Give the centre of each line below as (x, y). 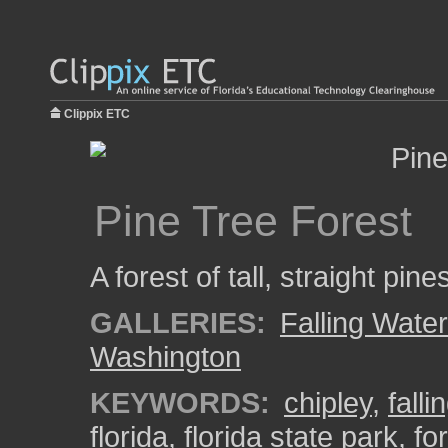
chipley (328, 402)
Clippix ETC (97, 114)
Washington (165, 356)
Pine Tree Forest (253, 221)
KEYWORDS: (180, 402)
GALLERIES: (178, 322)
